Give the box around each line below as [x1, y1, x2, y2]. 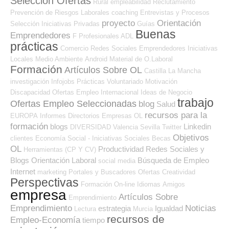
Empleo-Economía [10, 215, 80, 225]
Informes [40, 112, 66, 120]
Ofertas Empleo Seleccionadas [10, 99, 136, 109]
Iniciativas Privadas [41, 20, 100, 28]
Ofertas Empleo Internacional [52, 88, 139, 97]
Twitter [162, 123, 181, 131]
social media [98, 157, 135, 165]
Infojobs [51, 78, 75, 86]
